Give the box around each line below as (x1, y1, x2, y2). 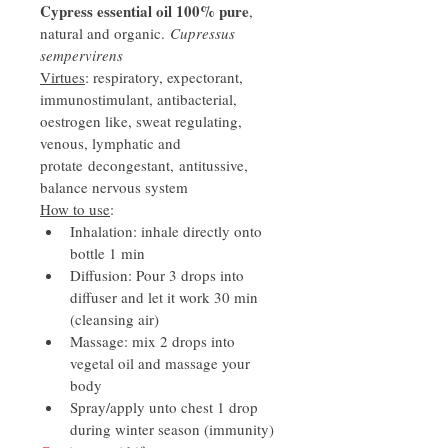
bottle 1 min (70, 242, 145, 263)
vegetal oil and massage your (70, 352, 254, 373)
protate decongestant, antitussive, (40, 154, 252, 175)
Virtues (40, 66, 85, 87)
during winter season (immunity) (70, 418, 274, 439)
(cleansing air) (70, 308, 159, 329)
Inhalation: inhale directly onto (70, 220, 266, 241)
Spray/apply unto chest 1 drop (70, 396, 262, 417)
